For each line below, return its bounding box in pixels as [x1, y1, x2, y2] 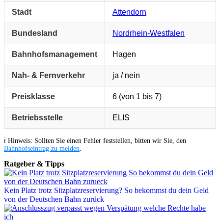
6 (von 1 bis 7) [112, 92, 162, 101]
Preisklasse [12, 92, 55, 101]
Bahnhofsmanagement [12, 50, 97, 58]
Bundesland [12, 28, 57, 37]
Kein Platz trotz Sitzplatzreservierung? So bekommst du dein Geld [4, 186, 209, 194]
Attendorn [112, 7, 146, 16]
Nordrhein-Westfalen [112, 28, 185, 37]
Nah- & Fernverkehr [12, 71, 85, 80]
